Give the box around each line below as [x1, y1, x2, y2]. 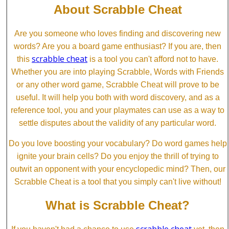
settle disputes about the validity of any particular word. [19, 118, 216, 127]
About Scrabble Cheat [53, 2, 182, 16]
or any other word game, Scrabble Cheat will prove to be [16, 80, 219, 89]
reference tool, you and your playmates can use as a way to [11, 105, 224, 114]
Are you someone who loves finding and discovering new [14, 29, 221, 38]
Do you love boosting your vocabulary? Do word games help [8, 139, 227, 148]
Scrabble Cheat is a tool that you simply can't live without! [14, 177, 221, 186]
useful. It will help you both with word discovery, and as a [15, 93, 220, 102]
